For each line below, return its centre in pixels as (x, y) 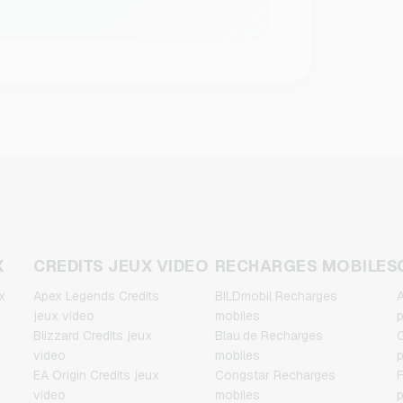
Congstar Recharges (275, 375)
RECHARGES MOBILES (306, 266)
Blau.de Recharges (269, 336)
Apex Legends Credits (97, 296)
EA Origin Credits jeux (97, 375)
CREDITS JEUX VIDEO (121, 266)
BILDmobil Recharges (276, 296)
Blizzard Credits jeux (93, 336)
